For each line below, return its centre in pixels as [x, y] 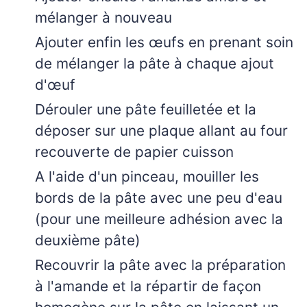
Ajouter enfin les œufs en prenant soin [164, 42]
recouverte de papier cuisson [134, 151]
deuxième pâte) [88, 240]
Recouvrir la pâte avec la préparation [160, 265]
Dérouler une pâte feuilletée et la [146, 109]
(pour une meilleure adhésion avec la [159, 219]
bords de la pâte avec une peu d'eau [159, 197]
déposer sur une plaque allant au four [161, 130]
